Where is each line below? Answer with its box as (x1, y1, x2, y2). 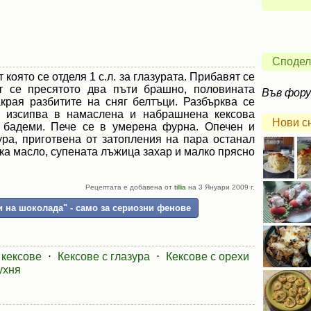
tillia (174, 183, 186, 191)
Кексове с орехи (166, 251, 249, 262)
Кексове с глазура (58, 251, 150, 262)
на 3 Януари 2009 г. (186, 183, 255, 191)
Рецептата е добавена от (85, 183, 174, 191)
